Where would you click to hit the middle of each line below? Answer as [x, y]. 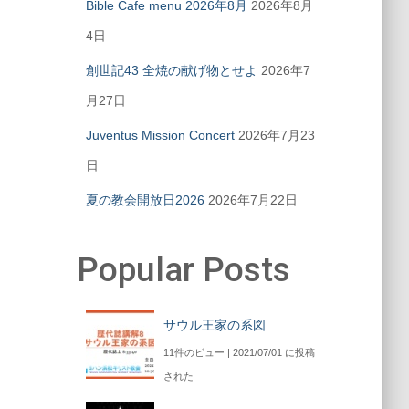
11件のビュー [194, 353]
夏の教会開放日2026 [145, 200]
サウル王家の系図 [214, 325]
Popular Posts [183, 270]
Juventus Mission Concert [160, 136]
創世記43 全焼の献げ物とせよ [171, 71]
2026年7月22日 [252, 200]
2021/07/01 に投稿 [273, 353]
